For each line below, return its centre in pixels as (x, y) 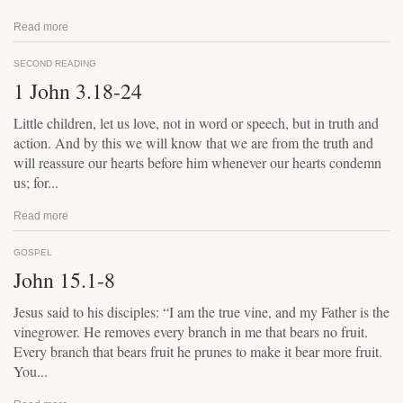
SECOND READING (55, 63)
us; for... (36, 182)
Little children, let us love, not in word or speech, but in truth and (196, 123)
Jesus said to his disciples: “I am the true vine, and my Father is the (201, 312)
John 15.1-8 (64, 280)
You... (31, 371)
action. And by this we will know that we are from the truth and (193, 143)
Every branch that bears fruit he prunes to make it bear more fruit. (198, 351)
